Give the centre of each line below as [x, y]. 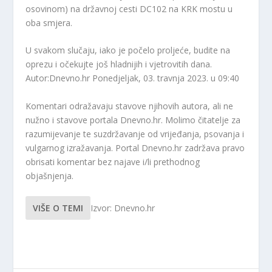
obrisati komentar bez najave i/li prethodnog [113, 161]
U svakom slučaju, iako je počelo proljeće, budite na [128, 50]
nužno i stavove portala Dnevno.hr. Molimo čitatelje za [133, 120]
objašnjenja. [50, 175]
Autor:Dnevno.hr [58, 78]
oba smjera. [49, 22]
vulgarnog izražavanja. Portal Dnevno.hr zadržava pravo [135, 148]
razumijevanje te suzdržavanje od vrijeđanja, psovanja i [135, 134]
